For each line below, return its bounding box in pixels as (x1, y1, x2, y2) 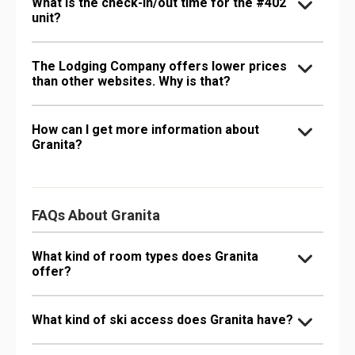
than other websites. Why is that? (32, 73, 231, 89)
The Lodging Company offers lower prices (32, 58, 287, 74)
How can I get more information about (32, 121, 259, 137)
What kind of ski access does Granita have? (32, 311, 293, 327)
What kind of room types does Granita (32, 248, 258, 264)
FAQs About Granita (32, 206, 160, 223)
